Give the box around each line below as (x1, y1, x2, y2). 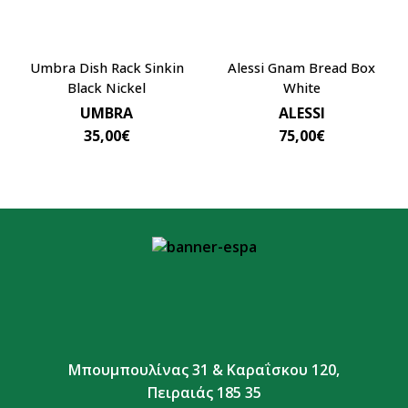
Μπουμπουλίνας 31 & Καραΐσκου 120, (68, 360, 340, 381)
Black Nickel (67, 77, 146, 97)
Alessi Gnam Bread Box (228, 57, 375, 76)
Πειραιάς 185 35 (147, 382, 261, 403)
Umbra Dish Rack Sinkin (29, 57, 184, 76)
